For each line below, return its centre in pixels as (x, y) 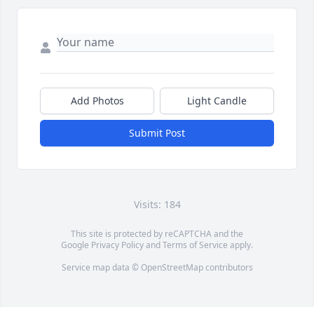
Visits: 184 (157, 205)
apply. (240, 245)
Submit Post (157, 133)
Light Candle (217, 101)
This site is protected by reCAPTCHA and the (157, 234)
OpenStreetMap (172, 268)
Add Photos (97, 101)
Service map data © (101, 268)
